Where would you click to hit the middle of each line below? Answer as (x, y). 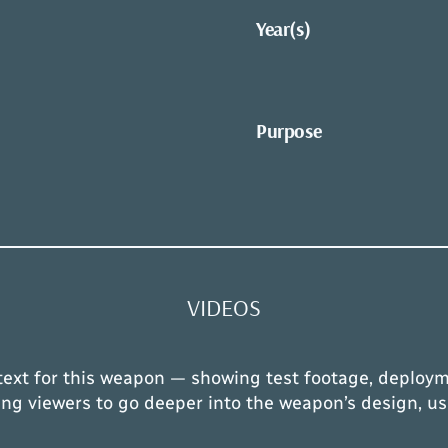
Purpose (289, 130)
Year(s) (283, 28)
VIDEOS (224, 306)
